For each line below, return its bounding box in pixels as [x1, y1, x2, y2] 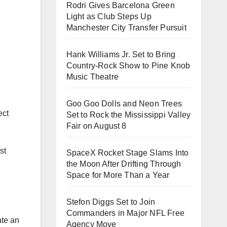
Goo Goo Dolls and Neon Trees [66, 99, 182, 108]
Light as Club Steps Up [66, 12, 152, 21]
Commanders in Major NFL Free [66, 209, 185, 217]
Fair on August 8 [66, 122, 127, 130]
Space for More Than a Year [66, 171, 170, 179]
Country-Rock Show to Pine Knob [66, 61, 191, 70]
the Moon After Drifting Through [66, 160, 181, 168]
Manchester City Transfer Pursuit [66, 23, 186, 32]
